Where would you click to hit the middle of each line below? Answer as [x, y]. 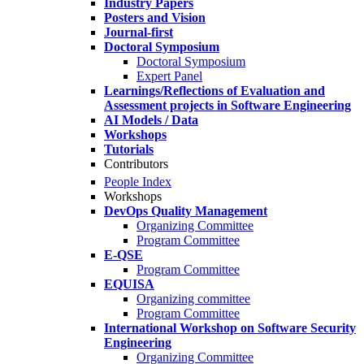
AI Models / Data [151, 120]
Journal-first [139, 32]
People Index [138, 182]
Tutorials [129, 149]
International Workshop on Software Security [230, 328]
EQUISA [129, 284]
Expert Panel [169, 76]
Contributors [136, 164]
